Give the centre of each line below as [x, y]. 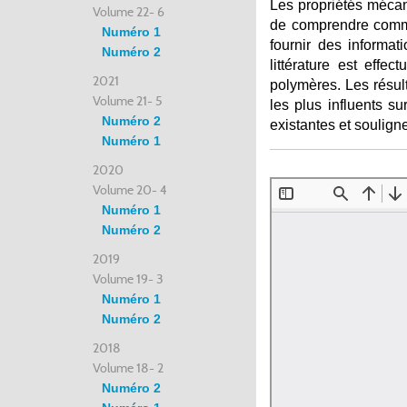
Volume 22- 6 [129, 12]
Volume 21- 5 [128, 101]
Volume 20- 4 [130, 190]
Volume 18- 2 [128, 368]
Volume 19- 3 [128, 279]
